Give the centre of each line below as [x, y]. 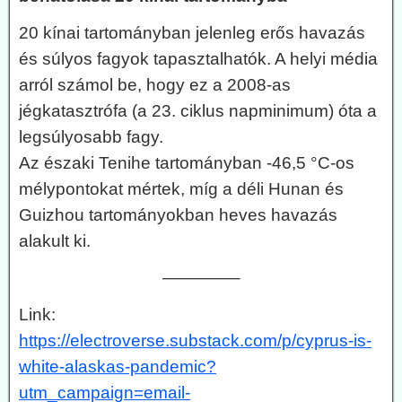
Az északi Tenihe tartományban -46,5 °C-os [187, 162]
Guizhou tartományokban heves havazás [178, 214]
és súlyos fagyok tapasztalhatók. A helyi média [198, 58]
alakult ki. [55, 240]
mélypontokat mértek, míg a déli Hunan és [181, 188]
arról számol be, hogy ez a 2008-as [155, 84]
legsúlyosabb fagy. [91, 136]
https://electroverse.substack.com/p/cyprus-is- [195, 340]
